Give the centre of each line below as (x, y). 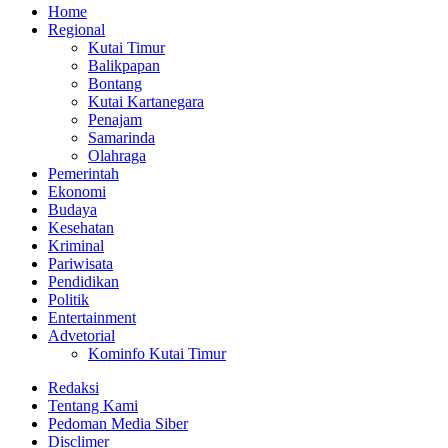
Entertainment (92, 317)
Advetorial (81, 335)
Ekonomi (77, 191)
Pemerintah (83, 173)
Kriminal (76, 245)
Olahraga (117, 155)
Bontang (115, 83)
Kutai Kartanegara (146, 101)
